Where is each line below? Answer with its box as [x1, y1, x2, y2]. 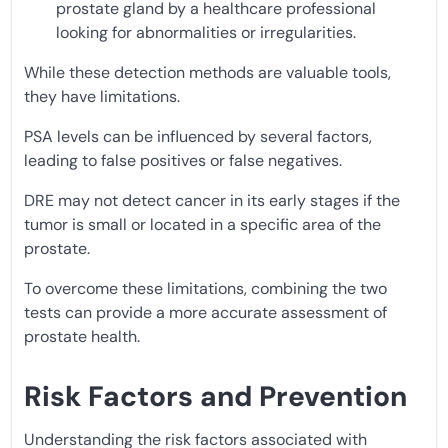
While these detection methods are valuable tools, [24, 61, 391, 83]
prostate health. [24, 325, 140, 347]
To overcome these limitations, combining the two [24, 277, 387, 299]
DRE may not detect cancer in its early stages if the [24, 189, 400, 211]
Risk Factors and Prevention [24, 377, 407, 415]
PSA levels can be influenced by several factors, [24, 125, 372, 147]
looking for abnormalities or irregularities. [56, 21, 356, 43]
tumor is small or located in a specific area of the [24, 213, 381, 235]
